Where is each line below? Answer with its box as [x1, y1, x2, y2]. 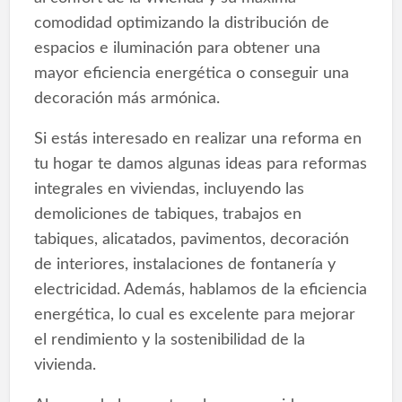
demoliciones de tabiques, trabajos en [33, 205, 301, 223]
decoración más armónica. [33, 90, 220, 108]
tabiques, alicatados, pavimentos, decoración [33, 231, 349, 249]
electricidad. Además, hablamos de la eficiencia [33, 281, 367, 299]
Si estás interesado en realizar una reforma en [33, 130, 362, 148]
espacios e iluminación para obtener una [33, 39, 320, 57]
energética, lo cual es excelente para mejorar [33, 306, 355, 324]
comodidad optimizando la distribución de [33, 14, 329, 32]
